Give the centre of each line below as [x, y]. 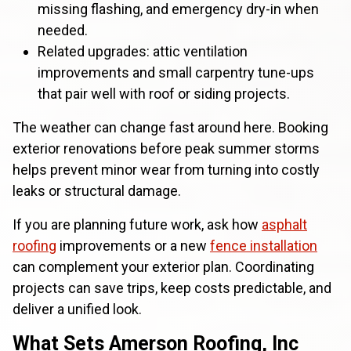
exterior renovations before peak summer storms [166, 148]
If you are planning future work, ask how [137, 224]
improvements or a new [133, 245]
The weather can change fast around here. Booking [170, 127]
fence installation [264, 245]
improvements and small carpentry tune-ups [176, 72]
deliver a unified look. [77, 309]
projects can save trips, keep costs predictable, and [172, 288]
